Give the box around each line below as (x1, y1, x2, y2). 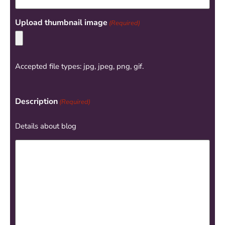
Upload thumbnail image (15, 17, 107, 28)
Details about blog (15, 121, 76, 131)
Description (15, 95, 58, 107)
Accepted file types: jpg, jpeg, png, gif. (15, 61, 144, 71)
